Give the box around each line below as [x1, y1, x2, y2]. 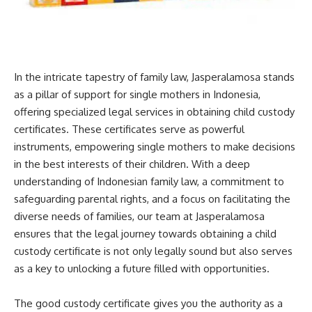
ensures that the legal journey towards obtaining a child [14, 227, 276, 241]
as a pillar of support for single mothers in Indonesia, [14, 88, 260, 102]
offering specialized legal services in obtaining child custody [14, 105, 295, 119]
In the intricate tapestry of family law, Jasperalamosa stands [14, 70, 295, 84]
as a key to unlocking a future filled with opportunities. [14, 262, 270, 276]
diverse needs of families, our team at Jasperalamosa [14, 210, 265, 224]
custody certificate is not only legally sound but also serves [14, 244, 292, 258]
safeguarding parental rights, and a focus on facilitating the [14, 192, 290, 206]
